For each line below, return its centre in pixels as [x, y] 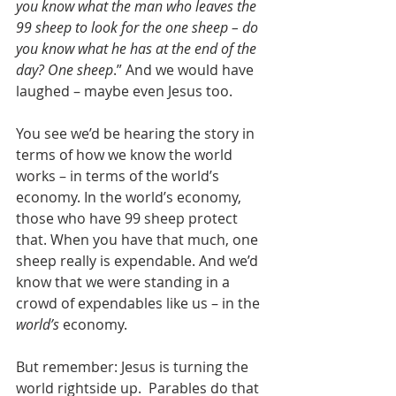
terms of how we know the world [126, 155]
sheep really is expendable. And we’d [139, 261]
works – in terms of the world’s [119, 176]
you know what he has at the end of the [138, 49]
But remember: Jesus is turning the [134, 367]
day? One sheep [65, 70]
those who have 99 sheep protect [129, 219]
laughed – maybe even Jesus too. [124, 91]
